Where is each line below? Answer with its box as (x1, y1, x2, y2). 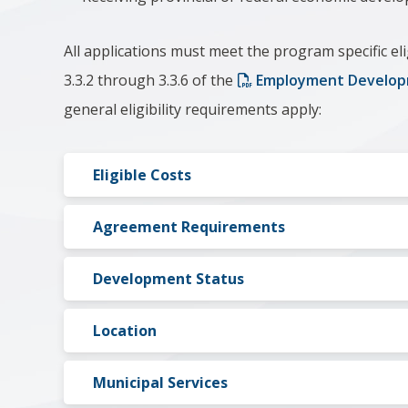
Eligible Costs (93, 165, 192, 185)
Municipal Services (93, 372, 229, 393)
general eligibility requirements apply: (64, 99, 322, 119)
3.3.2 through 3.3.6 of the (64, 70, 238, 90)
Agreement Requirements (93, 217, 286, 237)
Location (93, 321, 158, 341)
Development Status (93, 269, 245, 289)
